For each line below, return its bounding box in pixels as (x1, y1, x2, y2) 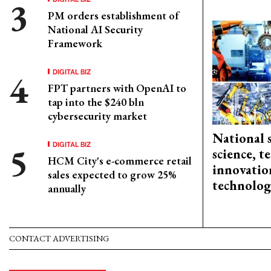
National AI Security (48, 22, 143, 36)
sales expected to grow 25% (48, 167, 176, 181)
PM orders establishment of (48, 8, 179, 22)
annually (48, 181, 86, 195)
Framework (48, 36, 102, 50)
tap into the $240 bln (48, 94, 144, 109)
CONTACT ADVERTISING (9, 232, 109, 244)
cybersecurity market (48, 108, 147, 123)
